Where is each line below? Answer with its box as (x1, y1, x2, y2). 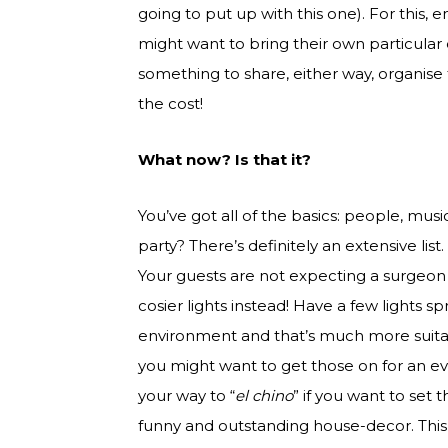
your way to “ (138, 386, 235, 406)
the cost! (138, 94, 203, 114)
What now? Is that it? (138, 150, 311, 170)
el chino (235, 386, 293, 406)
